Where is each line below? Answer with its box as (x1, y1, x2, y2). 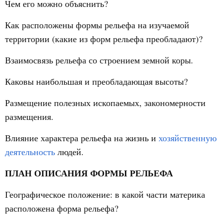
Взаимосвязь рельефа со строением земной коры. (5, 54, 193, 66)
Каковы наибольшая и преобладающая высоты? (5, 75, 188, 87)
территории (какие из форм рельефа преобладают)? (5, 33, 203, 45)
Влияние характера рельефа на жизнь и (5, 132, 159, 144)
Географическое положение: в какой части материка (5, 188, 205, 200)
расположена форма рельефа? (5, 202, 118, 214)
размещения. (5, 111, 54, 122)
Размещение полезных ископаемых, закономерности (5, 97, 206, 109)
